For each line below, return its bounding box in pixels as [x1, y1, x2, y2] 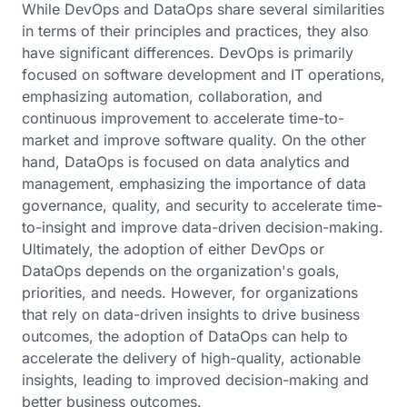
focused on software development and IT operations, [22, 65, 385, 84]
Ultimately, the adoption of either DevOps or [22, 240, 324, 258]
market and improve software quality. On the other [22, 131, 366, 149]
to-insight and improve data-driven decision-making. [22, 218, 383, 236]
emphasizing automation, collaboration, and [22, 87, 323, 105]
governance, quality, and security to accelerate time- [22, 196, 382, 214]
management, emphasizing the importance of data [22, 174, 366, 193]
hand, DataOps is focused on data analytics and [22, 153, 350, 171]
